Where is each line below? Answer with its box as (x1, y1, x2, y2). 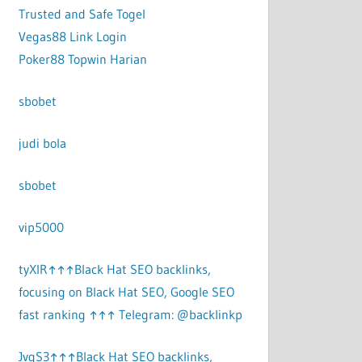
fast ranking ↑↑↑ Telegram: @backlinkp (19, 306, 243, 323)
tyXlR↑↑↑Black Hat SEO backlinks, (19, 261, 212, 278)
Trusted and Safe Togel (19, 6, 146, 23)
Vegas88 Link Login (19, 28, 128, 45)
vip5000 (19, 219, 65, 236)
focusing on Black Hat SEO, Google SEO (19, 284, 235, 301)
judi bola (19, 135, 67, 152)
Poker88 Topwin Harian (19, 51, 148, 68)
